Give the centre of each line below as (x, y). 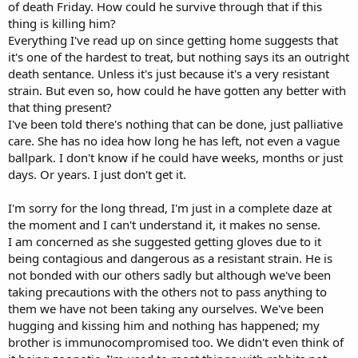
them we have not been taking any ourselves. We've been (166, 308)
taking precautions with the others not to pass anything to (167, 291)
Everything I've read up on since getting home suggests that (173, 40)
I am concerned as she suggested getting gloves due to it (165, 241)
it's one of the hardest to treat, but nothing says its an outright (179, 56)
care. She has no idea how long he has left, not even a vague (174, 140)
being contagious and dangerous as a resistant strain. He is (170, 258)
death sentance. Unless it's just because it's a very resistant (169, 73)
